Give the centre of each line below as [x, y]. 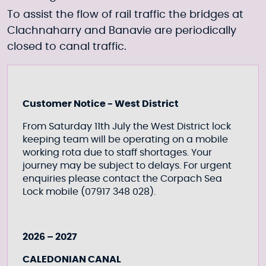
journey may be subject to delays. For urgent [127, 166]
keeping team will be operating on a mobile [125, 140]
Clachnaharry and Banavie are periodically [122, 31]
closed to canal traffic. [68, 47]
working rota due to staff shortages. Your [117, 153]
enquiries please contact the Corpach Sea [122, 179]
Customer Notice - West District [102, 104]
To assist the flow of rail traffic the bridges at [125, 15]
